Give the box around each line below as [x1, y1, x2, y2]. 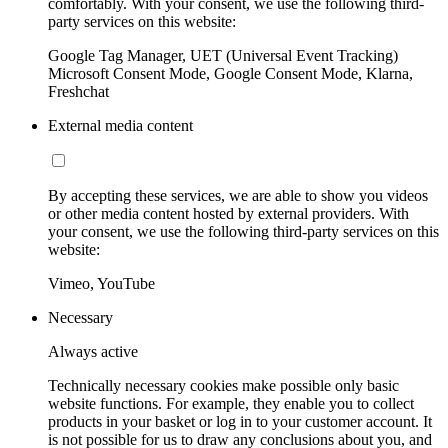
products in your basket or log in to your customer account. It [48, 412, 432, 430]
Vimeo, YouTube [48, 274, 155, 292]
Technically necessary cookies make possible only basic [48, 376, 399, 394]
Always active [48, 342, 138, 360]
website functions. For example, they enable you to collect [48, 394, 414, 412]
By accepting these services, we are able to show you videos [48, 186, 428, 204]
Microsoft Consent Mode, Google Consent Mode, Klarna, [48, 64, 413, 82]
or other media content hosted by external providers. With [48, 204, 409, 222]
